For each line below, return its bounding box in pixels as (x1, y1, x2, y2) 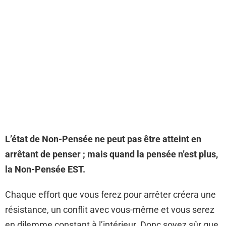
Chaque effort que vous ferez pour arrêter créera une (5, 189, 216, 200)
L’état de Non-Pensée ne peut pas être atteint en (5, 134, 201, 144)
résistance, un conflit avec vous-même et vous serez (5, 204, 214, 215)
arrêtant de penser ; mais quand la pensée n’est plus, (5, 149, 218, 159)
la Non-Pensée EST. (5, 164, 85, 175)
